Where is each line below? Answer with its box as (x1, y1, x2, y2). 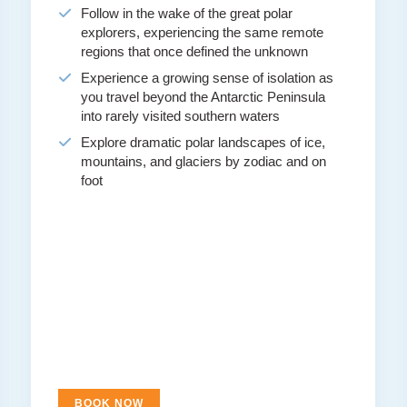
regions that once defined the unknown (81, 44, 309, 60)
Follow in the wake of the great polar (81, 5, 293, 22)
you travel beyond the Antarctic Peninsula (81, 89, 326, 105)
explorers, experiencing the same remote (81, 25, 324, 41)
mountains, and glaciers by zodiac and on (81, 154, 327, 170)
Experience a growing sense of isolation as (81, 70, 334, 86)
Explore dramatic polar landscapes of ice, (81, 134, 326, 151)
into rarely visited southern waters (81, 108, 281, 124)
